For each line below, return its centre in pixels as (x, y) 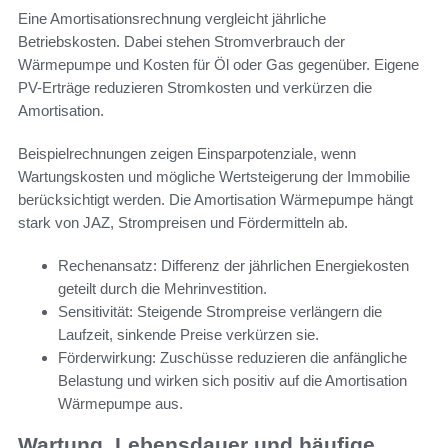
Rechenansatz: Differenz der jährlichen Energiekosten (233, 266)
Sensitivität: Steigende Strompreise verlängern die (220, 312)
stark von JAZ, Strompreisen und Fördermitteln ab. (183, 223)
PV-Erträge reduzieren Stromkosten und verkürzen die (195, 88)
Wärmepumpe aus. (120, 404)
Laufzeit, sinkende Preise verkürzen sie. (188, 335)
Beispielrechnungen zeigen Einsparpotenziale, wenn (187, 154)
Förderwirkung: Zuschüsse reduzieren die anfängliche (232, 358)
